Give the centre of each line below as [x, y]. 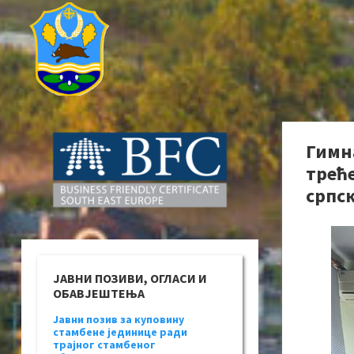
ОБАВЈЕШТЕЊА [99, 294]
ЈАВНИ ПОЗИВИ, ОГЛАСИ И [130, 279]
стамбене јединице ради [120, 332]
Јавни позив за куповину [119, 320]
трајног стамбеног [104, 345]
